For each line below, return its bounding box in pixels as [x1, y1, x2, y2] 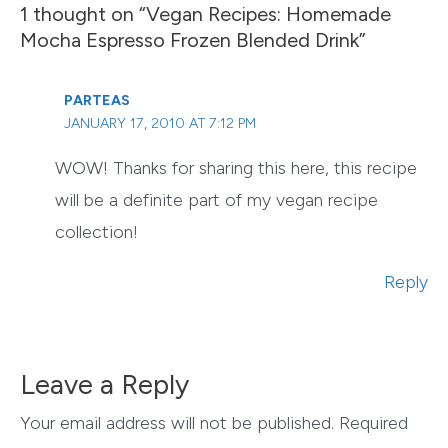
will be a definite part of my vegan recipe [55, 189, 379, 212]
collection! [55, 221, 139, 244]
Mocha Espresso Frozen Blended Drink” [20, 28, 366, 53]
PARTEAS [64, 92, 131, 110]
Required [339, 411, 408, 434]
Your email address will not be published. [20, 411, 334, 434]
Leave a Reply [20, 367, 189, 401]
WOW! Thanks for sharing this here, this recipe [55, 157, 418, 180]
